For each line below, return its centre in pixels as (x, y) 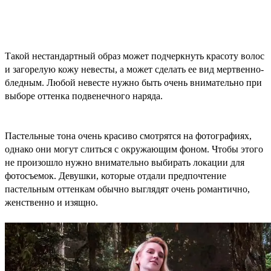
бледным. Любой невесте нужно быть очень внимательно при (133, 83)
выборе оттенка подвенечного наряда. (84, 96)
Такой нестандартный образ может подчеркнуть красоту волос (135, 56)
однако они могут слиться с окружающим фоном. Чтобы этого (134, 149)
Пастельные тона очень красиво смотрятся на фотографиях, (128, 136)
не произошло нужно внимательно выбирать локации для (125, 163)
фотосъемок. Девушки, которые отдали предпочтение (116, 176)
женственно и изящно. (51, 203)
